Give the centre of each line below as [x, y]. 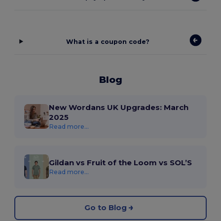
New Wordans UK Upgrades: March [119, 107]
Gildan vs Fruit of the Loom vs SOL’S [121, 162]
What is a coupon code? [108, 41]
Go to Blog [106, 208]
